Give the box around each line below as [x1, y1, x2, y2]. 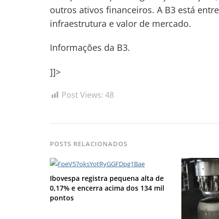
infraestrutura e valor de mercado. [50, 17, 191, 29]
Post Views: [62, 89, 103, 101]
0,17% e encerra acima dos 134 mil [50, 183, 164, 193]
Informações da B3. [50, 42, 130, 54]
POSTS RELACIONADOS [50, 139, 128, 148]
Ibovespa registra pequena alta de [50, 173, 164, 183]
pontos [50, 193, 74, 202]
